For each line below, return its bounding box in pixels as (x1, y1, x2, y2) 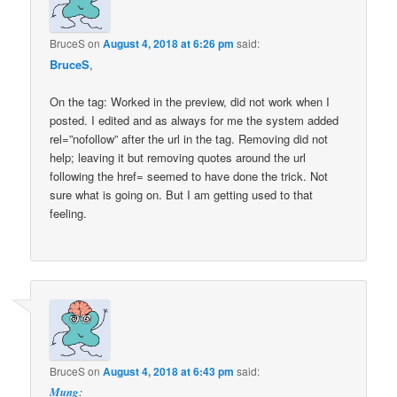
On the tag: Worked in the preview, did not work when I (50, 93, 331, 111)
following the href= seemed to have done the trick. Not (50, 167, 329, 185)
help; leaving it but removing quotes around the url (50, 149, 307, 167)
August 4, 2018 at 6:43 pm (103, 362, 235, 379)
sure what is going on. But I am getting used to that (50, 186, 314, 204)
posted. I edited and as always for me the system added (50, 112, 339, 129)
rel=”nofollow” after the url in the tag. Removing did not (50, 130, 329, 148)
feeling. (50, 205, 88, 222)
